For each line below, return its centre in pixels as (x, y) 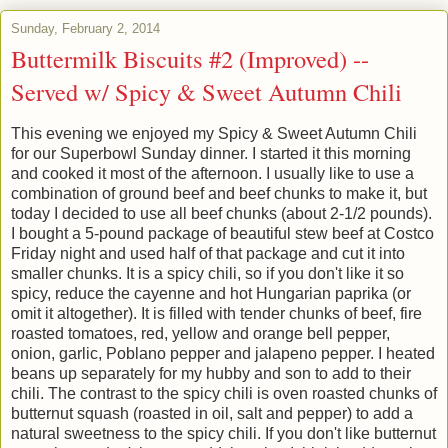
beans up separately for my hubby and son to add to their (211, 373)
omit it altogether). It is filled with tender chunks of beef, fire (216, 313)
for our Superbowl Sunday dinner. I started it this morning (211, 153)
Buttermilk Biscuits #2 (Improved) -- (190, 58)
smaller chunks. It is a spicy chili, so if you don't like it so (207, 273)
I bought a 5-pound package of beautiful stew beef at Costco (222, 233)
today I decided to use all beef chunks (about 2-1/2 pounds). (221, 213)
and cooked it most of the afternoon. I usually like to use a (212, 173)
